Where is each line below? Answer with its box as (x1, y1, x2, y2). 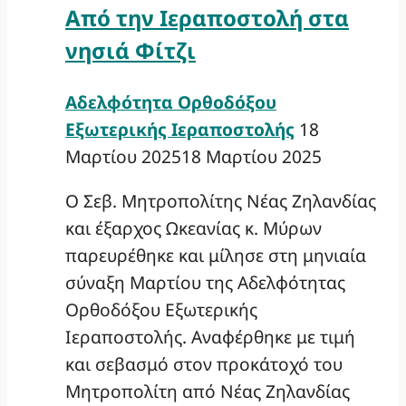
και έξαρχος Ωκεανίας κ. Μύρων (65, 216, 322, 241)
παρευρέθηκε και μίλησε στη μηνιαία (65, 243, 366, 268)
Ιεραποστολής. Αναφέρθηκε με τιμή (65, 324, 355, 350)
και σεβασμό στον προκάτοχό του (65, 352, 343, 377)
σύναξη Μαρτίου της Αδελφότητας (65, 270, 345, 295)
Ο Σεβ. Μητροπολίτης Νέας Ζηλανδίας (65, 188, 376, 214)
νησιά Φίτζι (65, 35, 196, 66)
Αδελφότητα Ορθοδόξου (65, 90, 276, 115)
